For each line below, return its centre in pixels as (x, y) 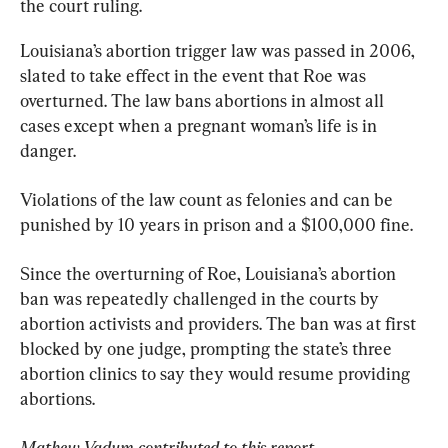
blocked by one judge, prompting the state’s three (208, 348)
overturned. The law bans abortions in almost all (204, 100)
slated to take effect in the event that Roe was (195, 75)
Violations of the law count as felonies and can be (208, 199)
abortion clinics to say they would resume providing (217, 373)
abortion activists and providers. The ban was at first (220, 323)
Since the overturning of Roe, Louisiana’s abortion (210, 273)
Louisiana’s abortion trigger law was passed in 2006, (219, 50)
